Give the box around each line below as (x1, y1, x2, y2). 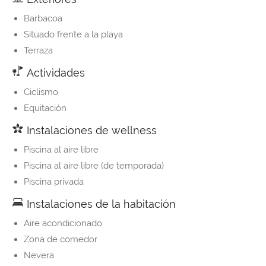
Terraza (24, 45, 53, 56)
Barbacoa (24, 13, 62, 24)
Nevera (24, 250, 54, 261)
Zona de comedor (24, 234, 97, 245)
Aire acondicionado (24, 218, 102, 229)
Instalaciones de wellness (24, 124, 157, 137)
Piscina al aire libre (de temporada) (24, 160, 164, 172)
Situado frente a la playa (24, 29, 123, 40)
